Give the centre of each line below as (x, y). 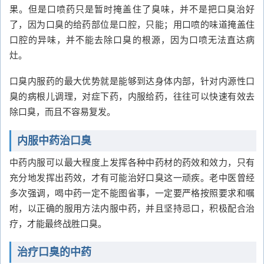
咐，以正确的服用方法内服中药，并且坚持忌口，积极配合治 (132, 207)
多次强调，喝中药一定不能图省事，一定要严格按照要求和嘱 (132, 192)
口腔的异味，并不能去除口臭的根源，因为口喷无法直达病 (132, 39)
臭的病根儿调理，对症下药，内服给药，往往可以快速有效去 (132, 96)
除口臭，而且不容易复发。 (62, 111)
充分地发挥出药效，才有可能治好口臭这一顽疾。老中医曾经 (132, 177)
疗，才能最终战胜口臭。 (58, 223)
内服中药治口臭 (54, 141)
